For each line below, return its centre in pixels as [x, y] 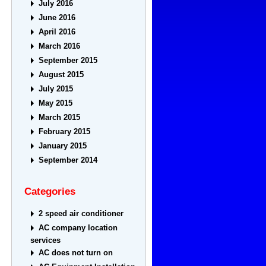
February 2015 [65, 132]
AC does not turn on [76, 253]
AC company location [78, 228]
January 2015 [63, 146]
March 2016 [60, 46]
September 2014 [68, 160]
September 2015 [68, 61]
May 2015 [56, 103]
